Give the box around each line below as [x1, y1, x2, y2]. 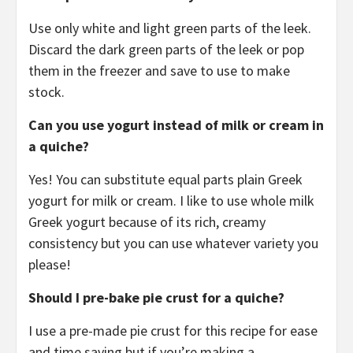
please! [28, 255, 71, 274]
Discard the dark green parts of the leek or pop [28, 40, 304, 59]
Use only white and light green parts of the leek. [28, 19, 311, 38]
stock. [28, 83, 65, 102]
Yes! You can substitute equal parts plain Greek [28, 170, 303, 189]
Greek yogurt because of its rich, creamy [28, 213, 266, 232]
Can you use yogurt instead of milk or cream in [28, 116, 324, 135]
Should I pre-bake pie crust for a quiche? [28, 288, 284, 307]
